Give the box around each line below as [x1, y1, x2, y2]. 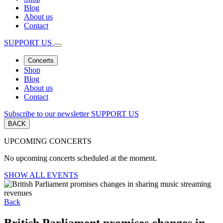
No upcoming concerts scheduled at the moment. [4, 153, 157, 162]
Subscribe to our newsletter [4, 109, 89, 118]
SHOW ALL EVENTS [4, 170, 78, 179]
